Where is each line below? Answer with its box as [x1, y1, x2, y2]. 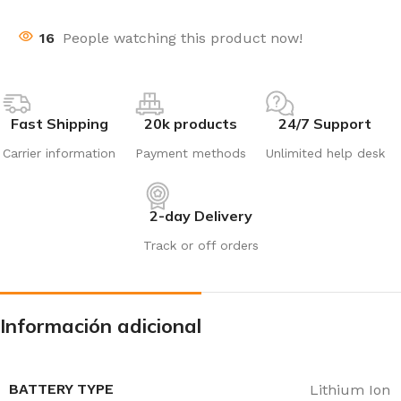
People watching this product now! [63, 30, 303, 47]
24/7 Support [278, 115, 372, 133]
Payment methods [134, 146, 246, 161]
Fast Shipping [10, 115, 108, 133]
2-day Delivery [149, 207, 252, 226]
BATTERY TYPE [9, 380, 114, 398]
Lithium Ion [310, 380, 390, 398]
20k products [143, 115, 237, 133]
